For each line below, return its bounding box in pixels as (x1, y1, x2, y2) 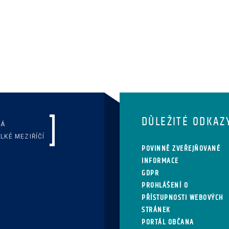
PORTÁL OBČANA (142, 218, 194, 226)
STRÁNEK (142, 206, 171, 214)
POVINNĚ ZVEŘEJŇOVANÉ (142, 145, 221, 152)
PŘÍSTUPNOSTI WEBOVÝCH (142, 194, 223, 201)
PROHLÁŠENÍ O (142, 181, 189, 189)
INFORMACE (142, 157, 179, 165)
